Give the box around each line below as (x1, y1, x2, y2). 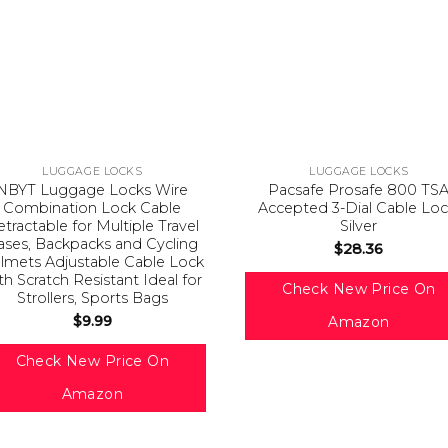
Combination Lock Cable (3, 199, 182, 218)
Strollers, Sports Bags (16, 289, 168, 308)
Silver (340, 217, 378, 236)
